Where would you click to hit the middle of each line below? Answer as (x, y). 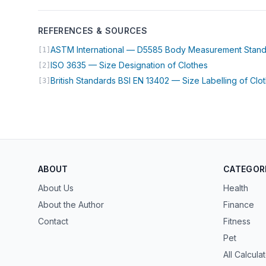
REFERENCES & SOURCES (93, 31)
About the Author (71, 205)
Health (236, 188)
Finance (239, 205)
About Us (56, 188)
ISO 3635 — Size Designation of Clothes (129, 65)
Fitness (237, 221)
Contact (53, 221)
